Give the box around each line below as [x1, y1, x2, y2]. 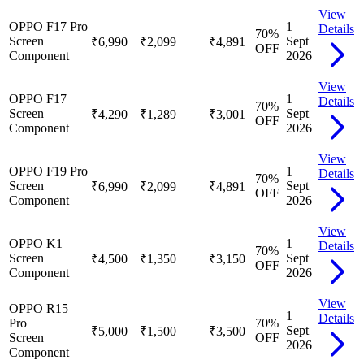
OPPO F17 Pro [9, 19, 88, 33]
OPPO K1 [9, 236, 63, 250]
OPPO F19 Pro [9, 163, 88, 178]
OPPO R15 [9, 301, 68, 315]
